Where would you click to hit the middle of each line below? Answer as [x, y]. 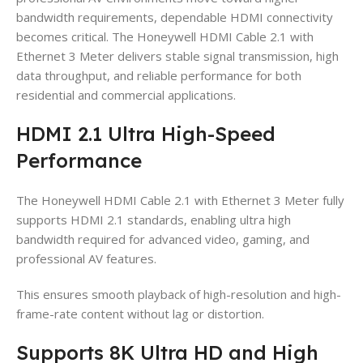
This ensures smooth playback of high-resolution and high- [179, 294]
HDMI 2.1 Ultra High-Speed [146, 133]
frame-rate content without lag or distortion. [140, 313]
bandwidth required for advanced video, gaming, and [163, 239]
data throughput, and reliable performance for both [159, 75]
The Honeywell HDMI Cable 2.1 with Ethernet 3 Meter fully [180, 200]
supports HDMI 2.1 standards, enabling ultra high [154, 219]
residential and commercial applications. [126, 94]
